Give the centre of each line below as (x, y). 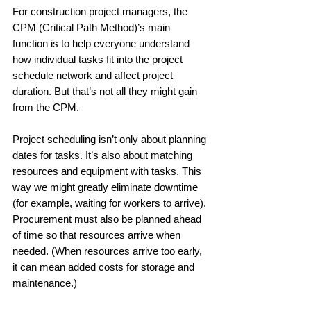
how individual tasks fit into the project (99, 59)
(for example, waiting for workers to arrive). (111, 203)
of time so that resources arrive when (98, 235)
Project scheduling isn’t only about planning (111, 139)
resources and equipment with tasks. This (108, 171)
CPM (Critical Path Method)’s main (93, 27)
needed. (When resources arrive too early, (109, 251)
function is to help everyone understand (102, 43)
